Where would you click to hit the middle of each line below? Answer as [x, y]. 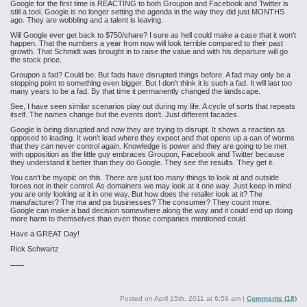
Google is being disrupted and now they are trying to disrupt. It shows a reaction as [148, 130]
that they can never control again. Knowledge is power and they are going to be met [148, 146]
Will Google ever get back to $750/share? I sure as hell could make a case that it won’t [153, 35]
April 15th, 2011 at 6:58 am [197, 298]
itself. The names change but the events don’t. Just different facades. [125, 114]
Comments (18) [272, 298]
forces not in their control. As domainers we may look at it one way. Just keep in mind [151, 186]
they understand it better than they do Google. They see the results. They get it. [142, 162]
